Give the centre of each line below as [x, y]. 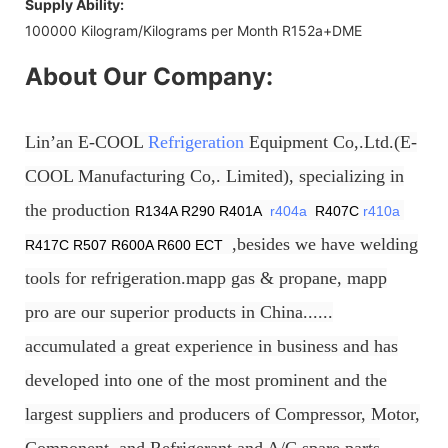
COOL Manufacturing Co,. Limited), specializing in [214, 175]
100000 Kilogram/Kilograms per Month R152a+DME [193, 30]
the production [80, 209]
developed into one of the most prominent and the [206, 379]
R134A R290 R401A [202, 210]
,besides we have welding [322, 243]
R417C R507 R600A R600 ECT [126, 244]
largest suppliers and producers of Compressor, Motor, [222, 413]
